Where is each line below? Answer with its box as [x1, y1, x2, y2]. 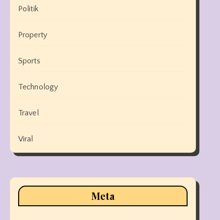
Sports [18, 56, 40, 65]
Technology [18, 82, 58, 91]
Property [18, 30, 48, 39]
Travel [18, 109, 39, 117]
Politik [18, 4, 39, 13]
